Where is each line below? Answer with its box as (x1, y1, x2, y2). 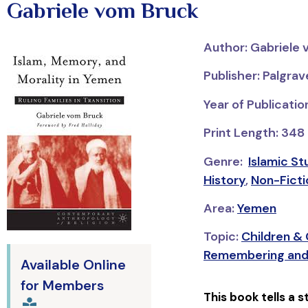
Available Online (21, 256, 126, 274)
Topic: (203, 228, 241, 245)
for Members (21, 276, 104, 294)
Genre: (203, 153, 248, 170)
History (203, 171, 245, 188)
